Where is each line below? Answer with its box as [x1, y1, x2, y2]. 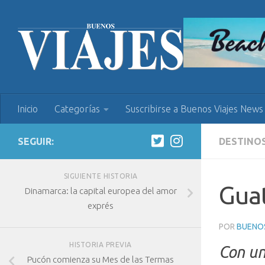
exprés [88, 201, 114, 211]
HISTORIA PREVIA [69, 241, 132, 248]
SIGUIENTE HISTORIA [63, 172, 138, 180]
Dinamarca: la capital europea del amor [24, 186, 177, 196]
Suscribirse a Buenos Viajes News [125, 104, 263, 114]
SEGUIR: [18, 136, 54, 147]
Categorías [54, 104, 100, 114]
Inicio [17, 104, 38, 114]
